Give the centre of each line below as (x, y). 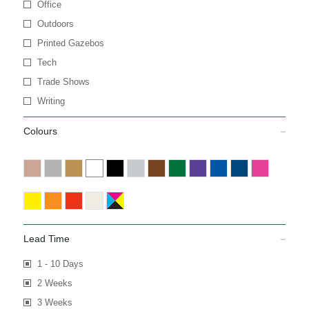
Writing (51, 101)
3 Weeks (54, 302)
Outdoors (55, 24)
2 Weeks (54, 283)
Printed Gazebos (70, 43)
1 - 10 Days (60, 264)
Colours (40, 131)
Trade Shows (63, 82)
